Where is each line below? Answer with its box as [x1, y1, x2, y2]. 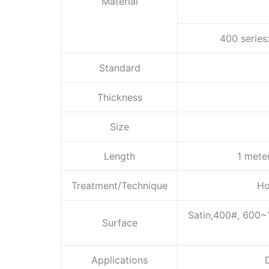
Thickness [97, 91, 142, 104]
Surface [101, 217, 138, 229]
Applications [91, 254, 148, 267]
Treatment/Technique [71, 180, 168, 192]
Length [104, 150, 135, 163]
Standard [98, 62, 141, 74]
